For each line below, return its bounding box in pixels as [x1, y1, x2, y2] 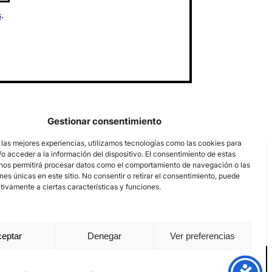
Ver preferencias [169, 230, 235, 241]
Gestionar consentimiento [47, 115, 161, 127]
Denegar [87, 230, 121, 241]
